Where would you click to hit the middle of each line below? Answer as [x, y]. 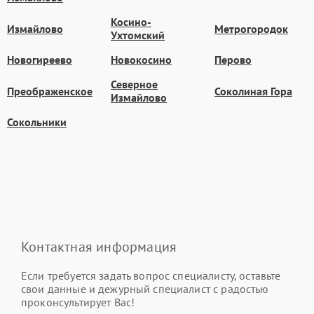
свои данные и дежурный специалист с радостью [145, 289]
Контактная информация [99, 247]
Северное [134, 84]
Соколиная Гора [253, 91]
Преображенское [50, 91]
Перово [233, 60]
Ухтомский [138, 35]
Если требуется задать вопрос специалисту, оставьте [151, 275]
